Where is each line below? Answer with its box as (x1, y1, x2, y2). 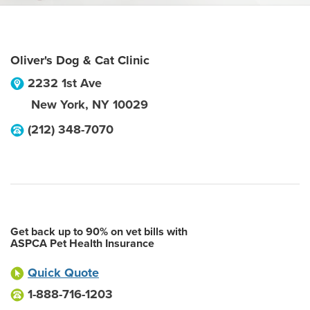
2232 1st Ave (28, 75, 102, 91)
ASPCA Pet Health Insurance (10, 237, 154, 250)
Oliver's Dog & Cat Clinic (10, 53, 149, 68)
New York (31, 97, 85, 112)
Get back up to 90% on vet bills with (10, 225, 188, 239)
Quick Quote (28, 265, 99, 280)
